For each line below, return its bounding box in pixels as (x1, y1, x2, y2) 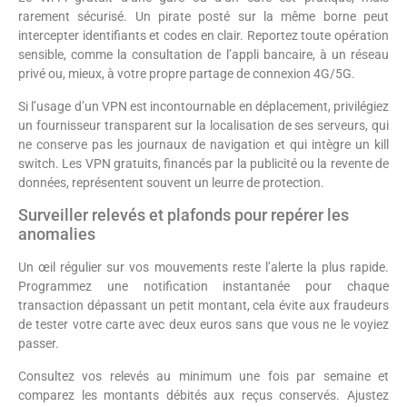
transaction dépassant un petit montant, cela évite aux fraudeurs (18, 298, 389, 313)
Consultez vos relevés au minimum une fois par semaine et (18, 368, 389, 383)
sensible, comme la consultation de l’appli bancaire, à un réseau (18, 47, 389, 63)
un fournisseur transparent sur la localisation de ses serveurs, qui (18, 117, 389, 133)
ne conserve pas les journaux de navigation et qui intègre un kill (18, 136, 389, 152)
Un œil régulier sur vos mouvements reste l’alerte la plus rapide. (18, 260, 389, 275)
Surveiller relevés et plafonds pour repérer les (18, 205, 349, 225)
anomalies (18, 224, 95, 244)
